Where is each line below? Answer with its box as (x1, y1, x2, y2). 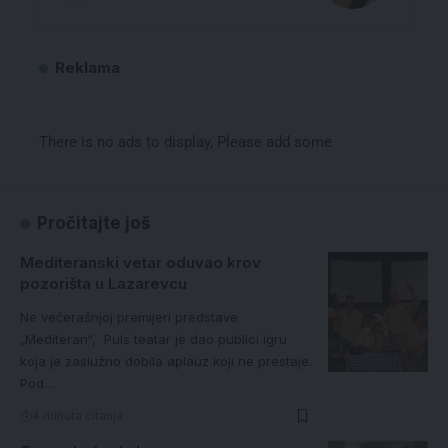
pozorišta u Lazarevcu (20, 274, 187, 294)
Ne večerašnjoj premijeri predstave (20, 309, 238, 326)
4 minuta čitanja (32, 408, 123, 424)
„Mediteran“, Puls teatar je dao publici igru (20, 331, 287, 348)
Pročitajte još (37, 213, 152, 234)
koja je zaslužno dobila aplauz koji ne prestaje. (20, 353, 312, 370)
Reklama (55, 58, 120, 78)
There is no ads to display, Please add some (39, 133, 332, 152)
